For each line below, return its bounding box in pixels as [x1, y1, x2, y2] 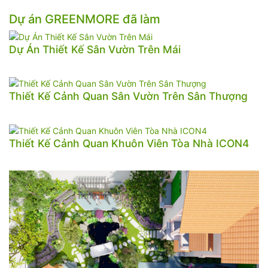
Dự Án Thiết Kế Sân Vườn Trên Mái [9, 42, 181, 56]
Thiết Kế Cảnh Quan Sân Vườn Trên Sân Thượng [9, 90, 248, 103]
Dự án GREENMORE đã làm [9, 12, 160, 26]
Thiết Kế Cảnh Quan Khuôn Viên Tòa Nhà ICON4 [9, 137, 249, 150]
